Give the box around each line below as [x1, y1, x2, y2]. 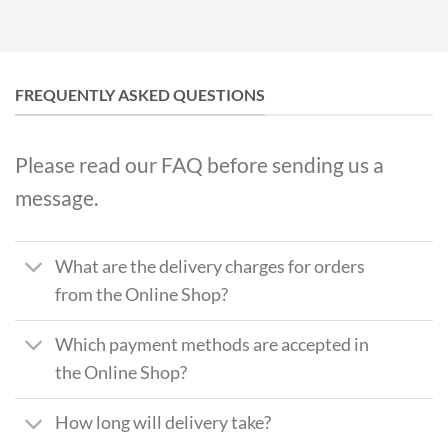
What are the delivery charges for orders [55, 256, 366, 277]
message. [15, 185, 98, 211]
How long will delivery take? [55, 412, 272, 434]
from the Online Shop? [55, 284, 229, 305]
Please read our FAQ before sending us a [15, 152, 384, 178]
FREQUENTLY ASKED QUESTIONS [15, 84, 265, 104]
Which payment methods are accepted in [55, 334, 370, 356]
